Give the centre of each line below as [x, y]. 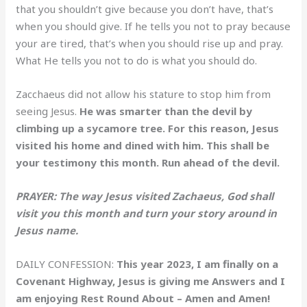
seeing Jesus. [48, 111]
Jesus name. [47, 231]
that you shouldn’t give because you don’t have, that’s [145, 9]
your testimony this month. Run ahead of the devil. [148, 163]
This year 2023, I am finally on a [198, 264]
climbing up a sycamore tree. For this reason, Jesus [148, 128]
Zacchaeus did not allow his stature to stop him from [144, 94]
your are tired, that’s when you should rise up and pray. [150, 44]
